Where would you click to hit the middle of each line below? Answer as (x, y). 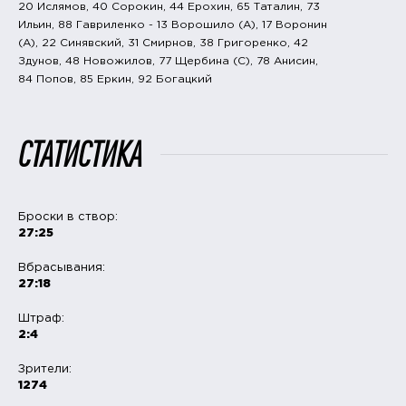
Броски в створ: (68, 217)
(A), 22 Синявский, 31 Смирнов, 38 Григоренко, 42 (163, 43)
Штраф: (41, 318)
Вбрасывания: (62, 267)
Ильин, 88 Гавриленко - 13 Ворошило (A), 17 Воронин (173, 24)
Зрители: (45, 369)
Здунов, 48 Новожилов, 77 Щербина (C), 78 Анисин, (168, 61)
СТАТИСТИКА (80, 154)
